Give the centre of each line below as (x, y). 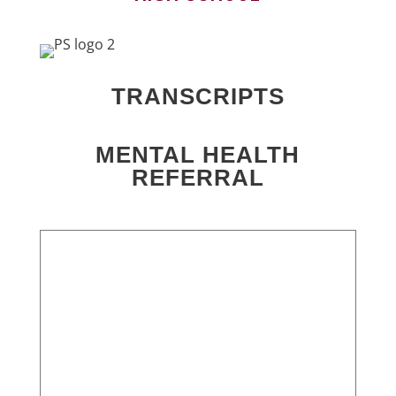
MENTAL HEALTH (198, 155)
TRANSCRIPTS (198, 96)
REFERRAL (198, 178)
